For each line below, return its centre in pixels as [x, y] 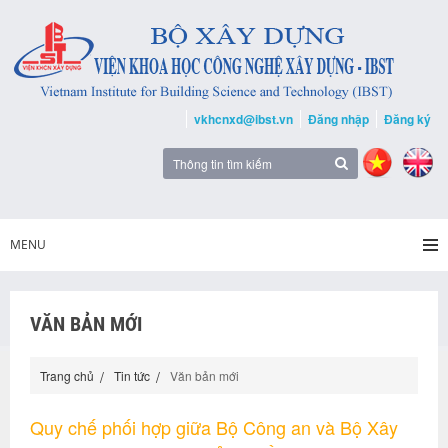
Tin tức [132, 375]
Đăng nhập [338, 119]
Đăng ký [407, 119]
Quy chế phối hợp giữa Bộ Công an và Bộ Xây [214, 427]
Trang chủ [67, 375]
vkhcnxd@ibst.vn [243, 119]
